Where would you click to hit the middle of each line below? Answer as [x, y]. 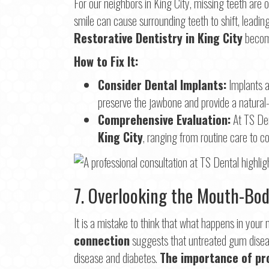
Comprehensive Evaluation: [164, 120]
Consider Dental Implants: [162, 85]
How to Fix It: [106, 62]
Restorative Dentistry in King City [158, 38]
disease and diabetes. [117, 257]
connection [102, 240]
